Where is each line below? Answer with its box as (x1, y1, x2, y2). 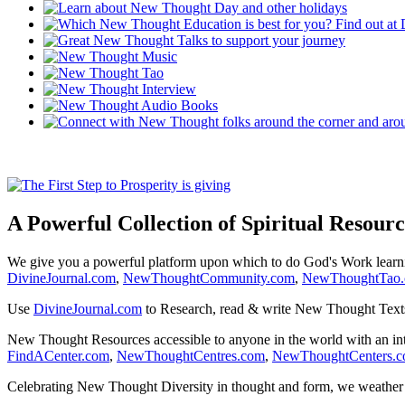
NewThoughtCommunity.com (123, 269, 295, 286)
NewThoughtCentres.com (117, 347, 265, 363)
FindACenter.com (7, 347, 109, 363)
